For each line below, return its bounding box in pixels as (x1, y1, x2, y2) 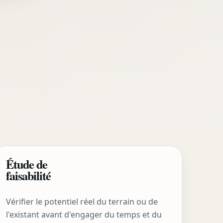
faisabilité (6, 167, 51, 185)
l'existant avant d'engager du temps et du (6, 209, 162, 220)
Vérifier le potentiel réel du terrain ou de (6, 196, 158, 207)
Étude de (6, 155, 48, 173)
